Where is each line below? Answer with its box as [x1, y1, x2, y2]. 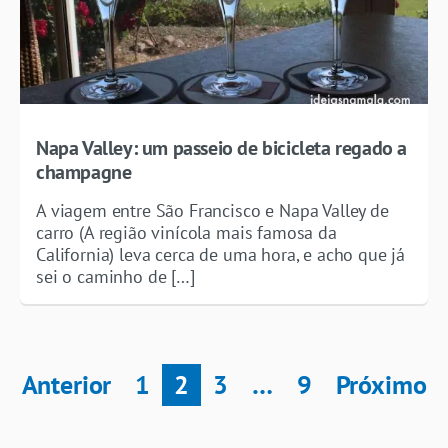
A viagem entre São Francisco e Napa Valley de [36, 198, 389, 222]
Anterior [21, 367, 112, 401]
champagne [36, 158, 132, 185]
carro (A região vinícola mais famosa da [36, 220, 337, 244]
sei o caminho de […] [36, 264, 195, 288]
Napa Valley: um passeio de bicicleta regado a [36, 134, 408, 161]
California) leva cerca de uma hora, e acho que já [36, 242, 406, 266]
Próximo [335, 367, 427, 401]
